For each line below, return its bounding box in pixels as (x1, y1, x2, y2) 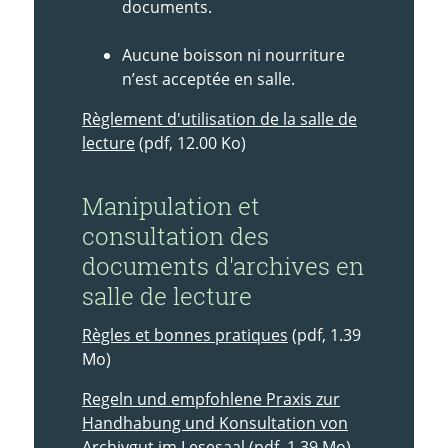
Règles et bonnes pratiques (82, 323, 288, 346)
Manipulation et (82, 189, 260, 222)
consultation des (82, 219, 269, 252)
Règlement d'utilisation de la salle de (82, 107, 357, 130)
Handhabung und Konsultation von (82, 411, 348, 434)
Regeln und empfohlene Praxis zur (82, 387, 340, 410)
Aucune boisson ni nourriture (122, 43, 345, 66)
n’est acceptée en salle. (122, 67, 295, 90)
